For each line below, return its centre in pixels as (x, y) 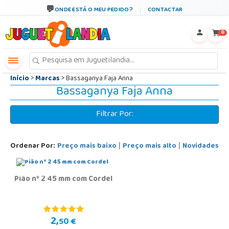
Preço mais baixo (87, 146)
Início (20, 79)
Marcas (48, 79)
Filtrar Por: (114, 114)
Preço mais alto (150, 146)
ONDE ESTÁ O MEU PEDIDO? (94, 10)
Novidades (201, 146)
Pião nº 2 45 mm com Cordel (63, 179)
